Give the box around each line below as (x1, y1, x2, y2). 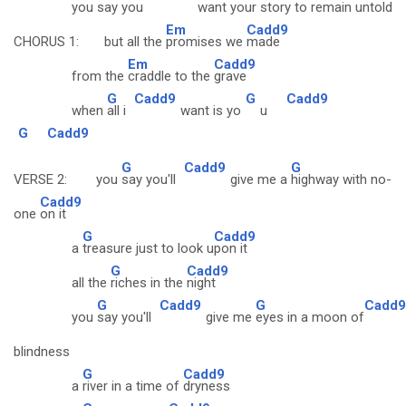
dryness (183, 378, 230, 394)
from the (14, 68, 128, 84)
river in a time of (82, 378, 183, 394)
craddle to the (128, 68, 214, 84)
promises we (166, 34, 246, 50)
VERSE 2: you (14, 171, 121, 188)
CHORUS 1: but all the (14, 34, 166, 50)
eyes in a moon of (256, 309, 364, 325)
